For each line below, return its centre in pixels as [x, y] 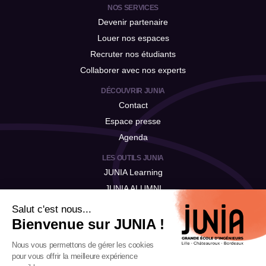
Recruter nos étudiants [133, 54]
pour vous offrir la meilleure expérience [75, 256]
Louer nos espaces [133, 38]
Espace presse [133, 121]
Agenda [133, 137]
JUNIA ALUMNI [133, 189]
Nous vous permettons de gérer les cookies [83, 245]
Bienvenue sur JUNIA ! [88, 224]
